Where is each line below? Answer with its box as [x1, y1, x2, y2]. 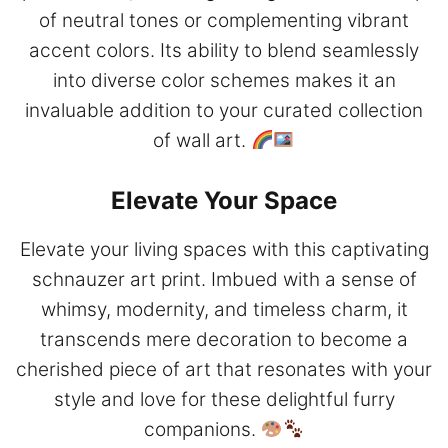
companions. [143, 417, 261, 441]
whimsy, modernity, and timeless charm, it [40, 297, 408, 321]
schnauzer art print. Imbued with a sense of [31, 267, 417, 291]
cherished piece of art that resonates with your [16, 357, 432, 381]
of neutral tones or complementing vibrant [39, 9, 409, 33]
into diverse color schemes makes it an [52, 69, 396, 93]
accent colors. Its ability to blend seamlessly [29, 39, 419, 63]
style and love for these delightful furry [53, 387, 395, 411]
